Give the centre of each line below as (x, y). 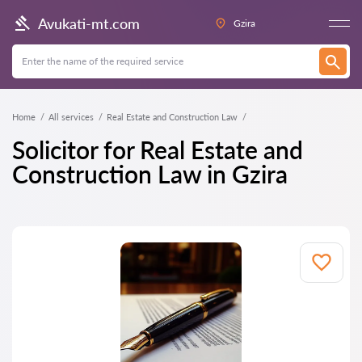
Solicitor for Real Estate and (158, 149)
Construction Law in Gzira (150, 174)
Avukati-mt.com (89, 23)
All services (71, 117)
